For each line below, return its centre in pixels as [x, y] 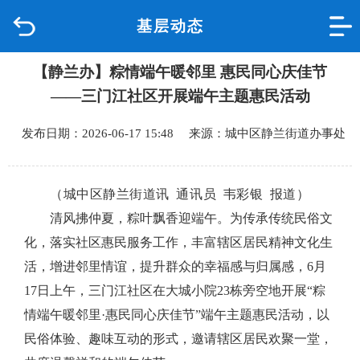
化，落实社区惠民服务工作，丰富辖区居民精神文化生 [178, 242]
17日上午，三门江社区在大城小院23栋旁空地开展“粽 [175, 290]
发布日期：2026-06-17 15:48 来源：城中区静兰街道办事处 [180, 133]
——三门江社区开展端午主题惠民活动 [180, 96]
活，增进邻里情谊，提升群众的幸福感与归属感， [166, 266]
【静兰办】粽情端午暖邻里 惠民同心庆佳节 [180, 72]
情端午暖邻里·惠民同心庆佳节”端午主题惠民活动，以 [177, 315]
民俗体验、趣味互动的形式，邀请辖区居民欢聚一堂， [178, 339]
